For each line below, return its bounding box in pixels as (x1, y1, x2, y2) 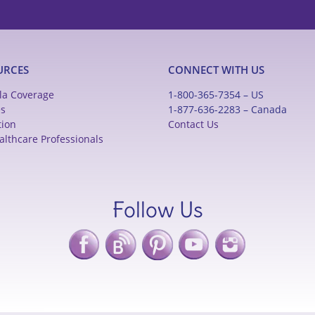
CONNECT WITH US (168, 62, 264, 77)
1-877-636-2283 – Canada (168, 102, 287, 116)
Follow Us (112, 195, 203, 223)
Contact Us (168, 117, 219, 131)
